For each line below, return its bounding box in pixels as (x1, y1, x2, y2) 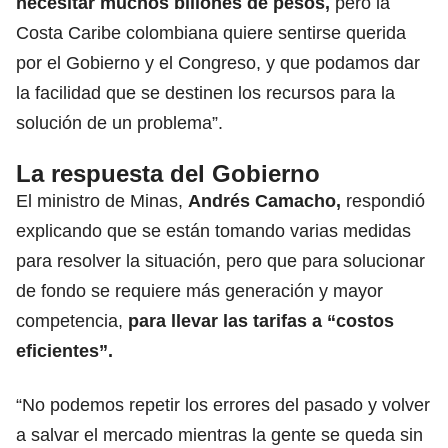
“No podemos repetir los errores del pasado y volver (16, 394, 430, 415)
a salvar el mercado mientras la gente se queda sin (16, 424, 423, 445)
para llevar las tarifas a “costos (123, 310, 394, 331)
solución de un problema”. (16, 112, 223, 133)
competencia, (16, 310, 123, 331)
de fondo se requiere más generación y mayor (16, 280, 383, 301)
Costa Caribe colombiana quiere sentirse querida (16, 22, 406, 43)
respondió (341, 190, 425, 211)
